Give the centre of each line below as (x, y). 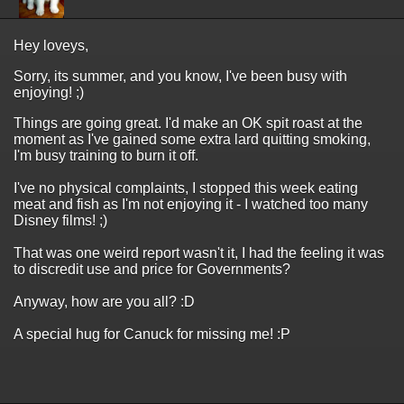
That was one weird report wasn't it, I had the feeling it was (199, 252)
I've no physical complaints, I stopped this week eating (186, 188)
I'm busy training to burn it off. (108, 155)
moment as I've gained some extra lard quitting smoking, (192, 139)
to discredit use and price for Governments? (152, 269)
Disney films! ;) (60, 220)
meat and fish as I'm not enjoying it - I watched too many (191, 204)
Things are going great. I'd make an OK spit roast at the (188, 123)
